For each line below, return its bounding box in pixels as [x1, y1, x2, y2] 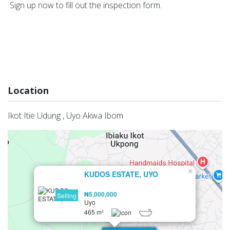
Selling [57, 190, 76, 200]
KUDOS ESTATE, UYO [84, 168, 158, 179]
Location [8, 84, 49, 97]
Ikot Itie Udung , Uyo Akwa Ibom [8, 109, 123, 121]
